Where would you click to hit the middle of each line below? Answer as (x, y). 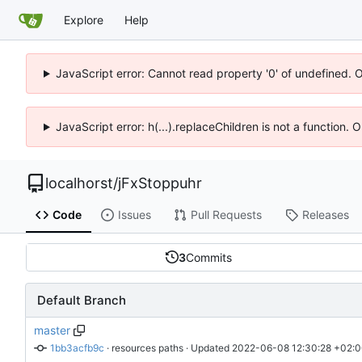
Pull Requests (226, 215)
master (52, 330)
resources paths (147, 348)
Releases (325, 215)
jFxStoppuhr (160, 183)
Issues (134, 215)
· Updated (207, 348)
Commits (209, 257)
